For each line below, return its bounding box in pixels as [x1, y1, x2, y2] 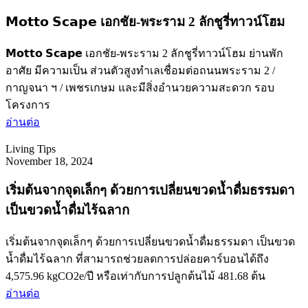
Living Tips [5, 142, 56, 155]
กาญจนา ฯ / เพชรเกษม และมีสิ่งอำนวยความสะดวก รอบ [5, 81, 274, 93]
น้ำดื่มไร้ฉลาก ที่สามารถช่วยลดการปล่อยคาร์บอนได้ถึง [5, 252, 269, 265]
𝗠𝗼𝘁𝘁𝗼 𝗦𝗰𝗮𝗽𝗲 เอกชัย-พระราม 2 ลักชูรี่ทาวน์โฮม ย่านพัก [5, 47, 283, 59]
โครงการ [5, 98, 50, 111]
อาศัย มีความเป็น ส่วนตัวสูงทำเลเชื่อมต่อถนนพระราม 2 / [5, 64, 275, 76]
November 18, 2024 [5, 155, 93, 167]
